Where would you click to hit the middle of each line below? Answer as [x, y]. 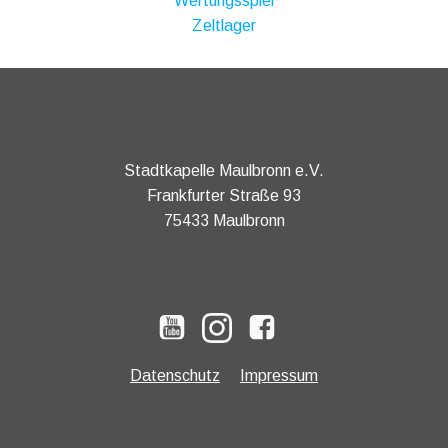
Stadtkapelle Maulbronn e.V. [224, 170]
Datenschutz [175, 375]
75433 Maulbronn [224, 220]
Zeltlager [224, 25]
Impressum [279, 375]
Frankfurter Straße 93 [224, 195]
